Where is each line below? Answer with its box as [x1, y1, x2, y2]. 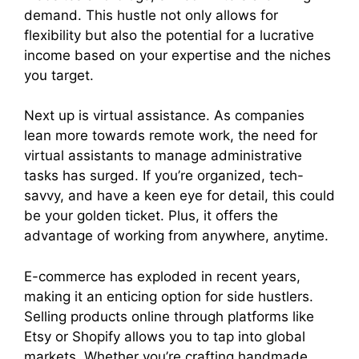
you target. [24, 67, 94, 83]
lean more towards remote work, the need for [24, 127, 317, 144]
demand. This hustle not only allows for [24, 6, 278, 23]
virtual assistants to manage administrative [24, 147, 302, 164]
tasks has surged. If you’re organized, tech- [24, 167, 304, 184]
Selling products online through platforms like [24, 308, 314, 325]
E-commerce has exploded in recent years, [24, 268, 301, 284]
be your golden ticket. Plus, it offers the [24, 208, 278, 224]
